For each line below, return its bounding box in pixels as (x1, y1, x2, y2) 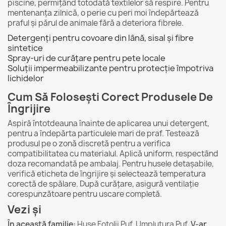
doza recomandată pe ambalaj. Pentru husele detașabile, (8, 158, 214, 169)
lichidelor (8, 73, 44, 84)
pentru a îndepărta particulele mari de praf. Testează (8, 128, 199, 139)
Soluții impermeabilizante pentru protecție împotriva (8, 63, 213, 74)
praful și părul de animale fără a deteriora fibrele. (8, 18, 184, 28)
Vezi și (8, 202, 41, 217)
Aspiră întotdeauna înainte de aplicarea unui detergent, (8, 118, 209, 129)
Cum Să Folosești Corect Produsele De (8, 90, 213, 104)
